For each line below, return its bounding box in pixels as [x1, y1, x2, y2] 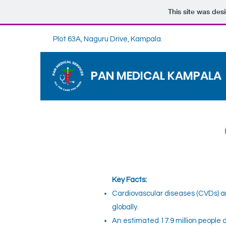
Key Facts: [112, 176, 147, 184]
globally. [112, 203, 139, 211]
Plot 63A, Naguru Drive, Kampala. [53, 35, 162, 43]
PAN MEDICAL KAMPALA [91, 68, 221, 84]
